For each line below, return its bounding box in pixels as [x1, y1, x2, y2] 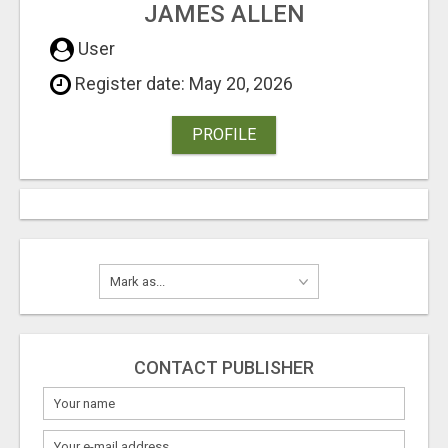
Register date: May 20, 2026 [71, 72, 293, 94]
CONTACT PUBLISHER [134, 356, 314, 378]
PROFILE [192, 124, 256, 144]
